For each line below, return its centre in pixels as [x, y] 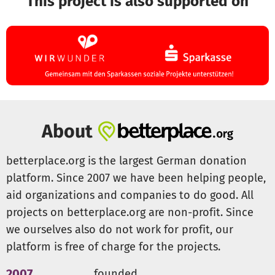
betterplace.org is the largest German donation [126, 161]
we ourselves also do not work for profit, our [120, 229]
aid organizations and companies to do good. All [130, 195]
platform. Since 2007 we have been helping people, [136, 178]
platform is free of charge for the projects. [113, 246]
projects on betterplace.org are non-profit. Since [130, 212]
